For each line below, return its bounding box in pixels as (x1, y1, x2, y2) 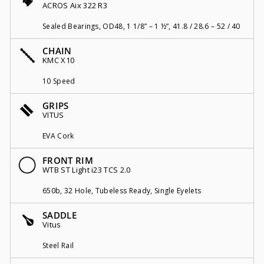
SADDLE (42, 209, 77, 221)
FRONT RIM (42, 154, 93, 166)
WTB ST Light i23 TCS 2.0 (42, 164, 131, 175)
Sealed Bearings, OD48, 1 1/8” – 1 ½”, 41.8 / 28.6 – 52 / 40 (42, 21, 240, 31)
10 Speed (42, 75, 75, 86)
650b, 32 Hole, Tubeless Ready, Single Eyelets (42, 185, 202, 196)
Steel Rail (42, 240, 74, 250)
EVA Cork (42, 130, 74, 141)
